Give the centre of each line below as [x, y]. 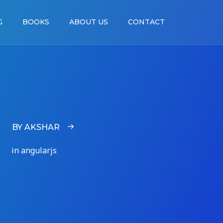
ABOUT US [89, 22]
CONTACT [146, 22]
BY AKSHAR [37, 127]
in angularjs [34, 151]
